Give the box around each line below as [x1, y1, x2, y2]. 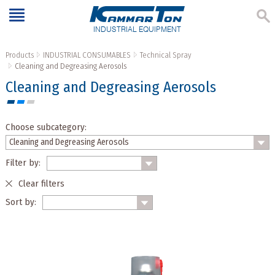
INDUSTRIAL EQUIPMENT [93, 25, 182, 34]
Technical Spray [139, 50, 192, 60]
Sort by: [5, 196, 36, 208]
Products [5, 50, 34, 60]
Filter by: [5, 157, 41, 169]
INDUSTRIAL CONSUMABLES [42, 50, 131, 60]
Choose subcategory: [5, 122, 87, 133]
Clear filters [18, 178, 64, 190]
